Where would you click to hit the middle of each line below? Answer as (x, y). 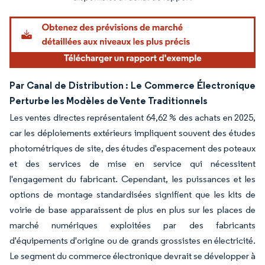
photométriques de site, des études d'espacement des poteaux (132, 148)
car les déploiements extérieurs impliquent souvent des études (132, 132)
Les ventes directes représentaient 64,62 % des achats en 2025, (132, 117)
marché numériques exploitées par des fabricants (132, 225)
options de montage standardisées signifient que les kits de (132, 194)
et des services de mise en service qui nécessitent (132, 163)
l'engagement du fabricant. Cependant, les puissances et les (132, 179)
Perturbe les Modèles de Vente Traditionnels (109, 100)
